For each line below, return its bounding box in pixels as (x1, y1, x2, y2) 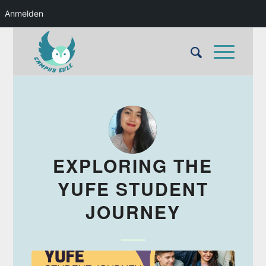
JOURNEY (85, 199, 180, 224)
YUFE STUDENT (57, 176, 208, 201)
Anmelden (5, 8, 43, 18)
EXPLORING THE (53, 153, 213, 178)
